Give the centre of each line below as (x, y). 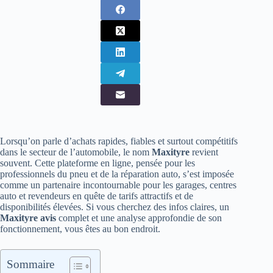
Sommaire (30, 264)
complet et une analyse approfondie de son (139, 218)
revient (204, 152)
